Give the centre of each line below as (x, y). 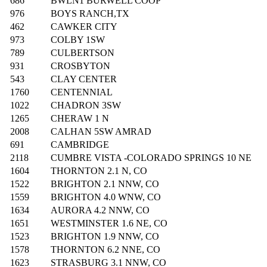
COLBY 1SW (78, 40)
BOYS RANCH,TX (90, 14)
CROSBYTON (80, 66)
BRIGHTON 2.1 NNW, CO (105, 184)
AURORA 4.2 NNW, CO (100, 210)
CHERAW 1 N (80, 119)
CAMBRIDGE (80, 145)
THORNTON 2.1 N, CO (99, 171)
